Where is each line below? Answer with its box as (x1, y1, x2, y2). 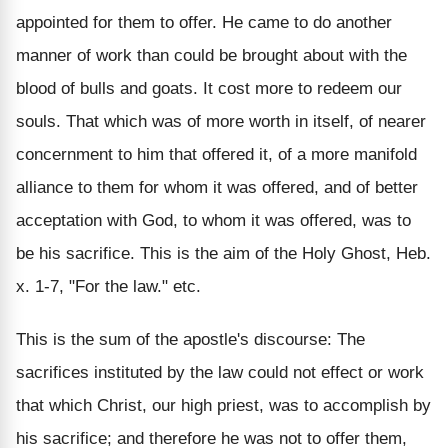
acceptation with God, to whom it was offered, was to (16, 210, 411, 230)
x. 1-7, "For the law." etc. (16, 276, 201, 296)
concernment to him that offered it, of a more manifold (16, 144, 417, 164)
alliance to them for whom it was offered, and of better (16, 177, 418, 197)
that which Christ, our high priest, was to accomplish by (16, 395, 431, 415)
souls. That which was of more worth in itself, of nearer (16, 111, 426, 131)
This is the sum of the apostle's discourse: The (16, 329, 365, 349)
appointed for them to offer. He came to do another (16, 12, 392, 32)
